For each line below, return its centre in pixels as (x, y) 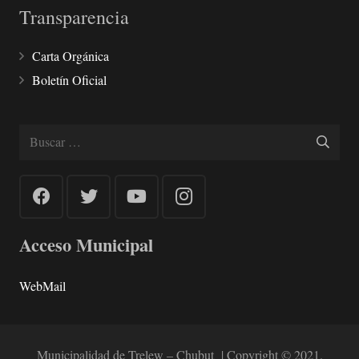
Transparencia (74, 16)
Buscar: (38, 134)
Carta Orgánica (71, 55)
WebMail (42, 285)
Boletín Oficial (69, 79)
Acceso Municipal (86, 244)
